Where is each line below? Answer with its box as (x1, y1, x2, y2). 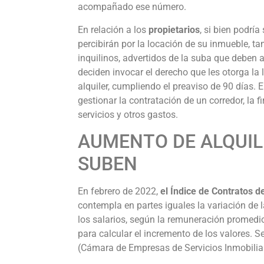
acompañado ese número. (78, 1, 189, 13)
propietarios (148, 24, 200, 35)
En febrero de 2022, (78, 186, 160, 197)
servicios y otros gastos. (78, 108, 178, 120)
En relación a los (78, 24, 148, 35)
